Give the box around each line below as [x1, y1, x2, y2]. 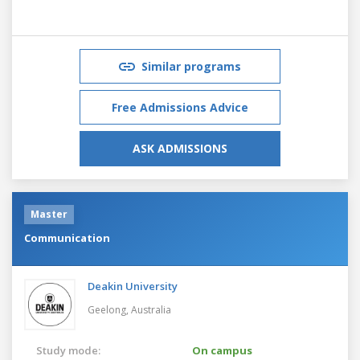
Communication [24, 230, 110, 245]
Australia [131, 302, 171, 317]
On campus [192, 342, 252, 358]
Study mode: [36, 342, 100, 358]
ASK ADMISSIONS [133, 140, 227, 156]
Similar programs [141, 58, 241, 74]
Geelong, [88, 302, 131, 317]
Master [31, 207, 67, 221]
